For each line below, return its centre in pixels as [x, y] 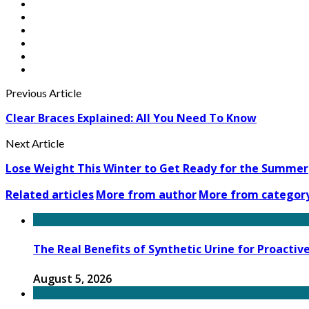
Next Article [35, 143]
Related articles [50, 195]
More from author [146, 195]
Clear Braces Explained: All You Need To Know [131, 118]
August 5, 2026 [72, 278]
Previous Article [43, 93]
